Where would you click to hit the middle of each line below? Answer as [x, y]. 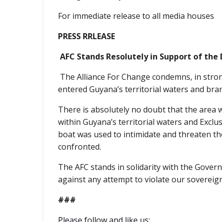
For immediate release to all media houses [136, 16]
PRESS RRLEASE [86, 36]
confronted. [80, 147]
